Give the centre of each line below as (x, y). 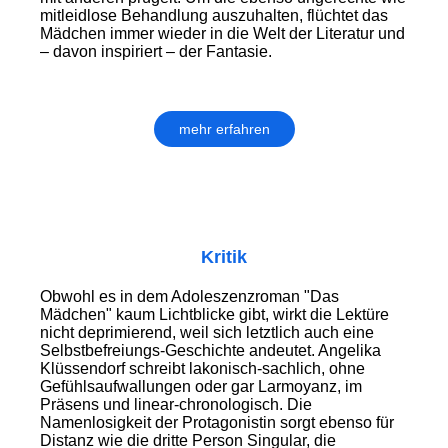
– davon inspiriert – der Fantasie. (156, 52)
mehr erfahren (224, 129)
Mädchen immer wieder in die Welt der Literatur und (222, 34)
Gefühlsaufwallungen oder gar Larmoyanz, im (201, 387)
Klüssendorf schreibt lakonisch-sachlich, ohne (202, 369)
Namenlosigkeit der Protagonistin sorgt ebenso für (217, 423)
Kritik (224, 257)
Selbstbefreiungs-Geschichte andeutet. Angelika (210, 351)
